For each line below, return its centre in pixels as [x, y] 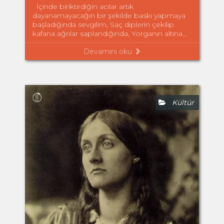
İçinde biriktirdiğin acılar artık [83, 6]
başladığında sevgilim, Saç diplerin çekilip [103, 24]
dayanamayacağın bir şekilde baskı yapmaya [109, 15]
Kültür [180, 102]
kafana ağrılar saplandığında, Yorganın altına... [110, 33]
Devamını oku [108, 51]
